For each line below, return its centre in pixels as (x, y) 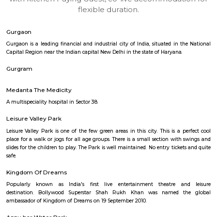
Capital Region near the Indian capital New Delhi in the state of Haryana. (111, 100)
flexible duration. (128, 50)
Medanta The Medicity (46, 144)
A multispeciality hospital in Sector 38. (61, 158)
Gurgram (23, 119)
